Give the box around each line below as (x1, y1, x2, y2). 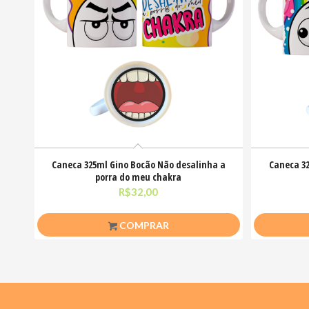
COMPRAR (117, 219, 169, 232)
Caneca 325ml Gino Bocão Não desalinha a (51, 158, 226, 172)
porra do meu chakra (95, 170, 182, 184)
